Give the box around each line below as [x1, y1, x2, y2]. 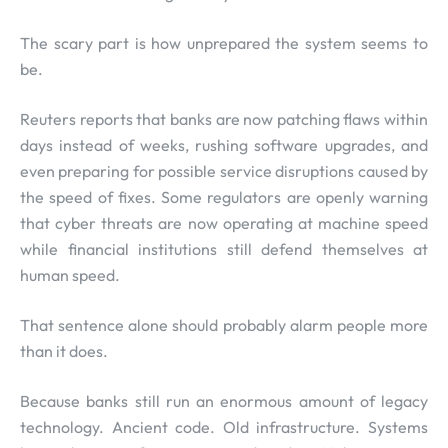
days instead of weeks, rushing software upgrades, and [20, 135, 428, 156]
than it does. [20, 341, 108, 362]
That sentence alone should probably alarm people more [20, 315, 428, 336]
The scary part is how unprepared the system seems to [20, 33, 428, 54]
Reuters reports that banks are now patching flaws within [20, 109, 428, 130]
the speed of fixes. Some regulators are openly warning [20, 187, 428, 208]
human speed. [20, 265, 120, 286]
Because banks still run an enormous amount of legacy [20, 391, 428, 412]
